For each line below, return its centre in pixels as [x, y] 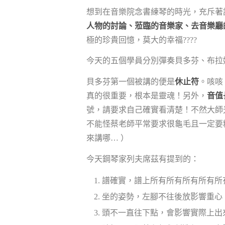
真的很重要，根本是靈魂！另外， [147, 95]
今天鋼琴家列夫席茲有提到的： [143, 159]
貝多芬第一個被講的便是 [131, 81]
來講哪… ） [107, 138]
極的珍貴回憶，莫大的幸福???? [142, 40]
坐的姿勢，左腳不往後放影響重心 [162, 197]
